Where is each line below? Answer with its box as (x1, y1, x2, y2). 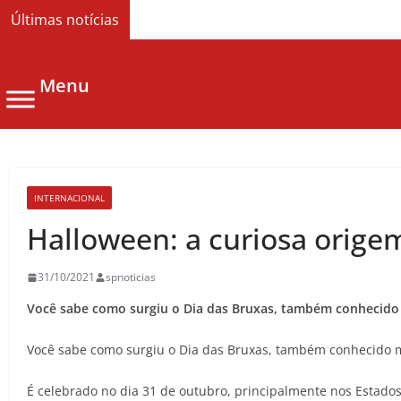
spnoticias (106, 269, 156, 286)
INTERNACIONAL (34, 192, 105, 205)
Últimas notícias (11, 10, 119, 30)
